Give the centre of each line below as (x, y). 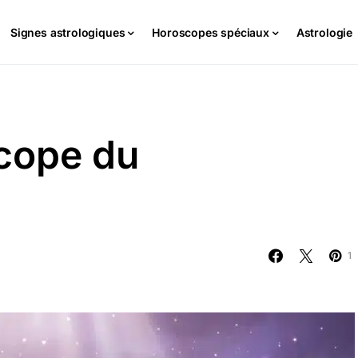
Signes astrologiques (68, 32)
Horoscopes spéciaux (211, 32)
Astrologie (324, 32)
